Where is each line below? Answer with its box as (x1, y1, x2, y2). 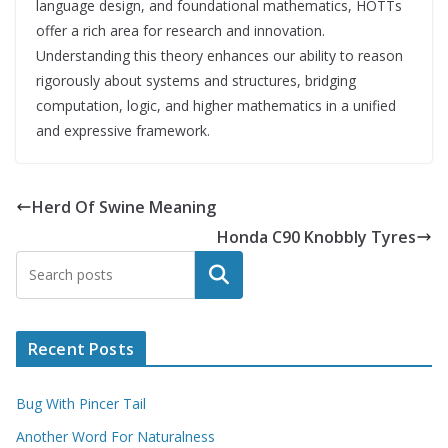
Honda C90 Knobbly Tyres (217, 225, 416, 248)
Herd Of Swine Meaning (32, 195, 216, 218)
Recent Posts (28, 337, 134, 360)
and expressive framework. (36, 120, 210, 140)
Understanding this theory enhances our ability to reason (36, 45, 403, 65)
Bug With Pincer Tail (16, 393, 146, 413)
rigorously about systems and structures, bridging (36, 70, 356, 90)
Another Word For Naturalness (16, 426, 215, 446)
